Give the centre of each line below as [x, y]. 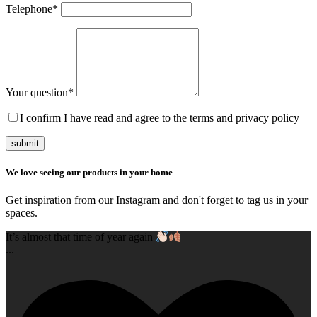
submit [25, 144]
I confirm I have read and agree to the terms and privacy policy [160, 118]
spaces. [22, 212]
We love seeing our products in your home [89, 172]
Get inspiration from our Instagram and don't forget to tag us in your [157, 200]
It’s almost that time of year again [81, 237]
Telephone [29, 9]
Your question [37, 93]
